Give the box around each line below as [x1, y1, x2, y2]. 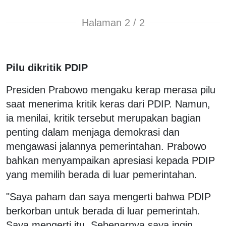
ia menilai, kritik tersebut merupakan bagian [6, 112, 201, 124]
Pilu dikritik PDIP [6, 62, 88, 73]
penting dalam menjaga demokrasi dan [6, 126, 180, 138]
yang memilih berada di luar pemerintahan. [6, 168, 197, 180]
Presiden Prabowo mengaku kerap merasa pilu [6, 84, 215, 95]
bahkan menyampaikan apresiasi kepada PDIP [6, 154, 215, 166]
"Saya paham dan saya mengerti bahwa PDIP [6, 191, 211, 202]
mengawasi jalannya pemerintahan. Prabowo [6, 140, 206, 152]
